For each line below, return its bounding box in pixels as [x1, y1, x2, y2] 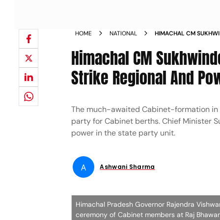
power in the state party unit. [71, 128, 176, 138]
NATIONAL [110, 29, 137, 37]
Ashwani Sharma [100, 163, 155, 171]
